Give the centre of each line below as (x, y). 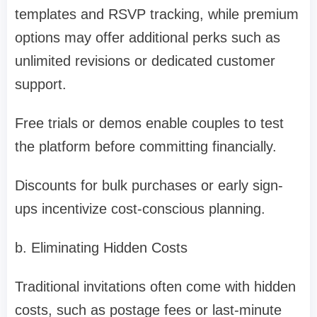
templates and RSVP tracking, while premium (157, 15)
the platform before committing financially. (146, 147)
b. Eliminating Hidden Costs (101, 248)
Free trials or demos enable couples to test (149, 123)
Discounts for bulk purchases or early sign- (149, 186)
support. (41, 85)
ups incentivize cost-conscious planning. (140, 209)
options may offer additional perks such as (148, 38)
